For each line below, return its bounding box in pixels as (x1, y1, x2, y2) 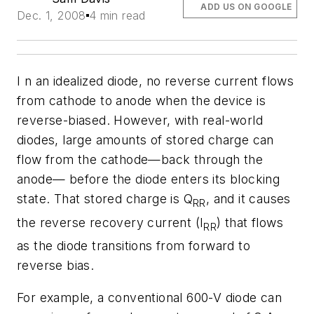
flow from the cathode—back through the (17, 152, 264, 167)
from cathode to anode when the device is (17, 93, 266, 108)
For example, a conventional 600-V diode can (17, 289, 282, 305)
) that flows (217, 214, 284, 230)
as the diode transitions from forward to (17, 238, 250, 254)
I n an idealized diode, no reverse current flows (17, 74, 294, 88)
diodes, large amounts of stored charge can (17, 132, 274, 147)
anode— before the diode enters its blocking (17, 172, 280, 186)
